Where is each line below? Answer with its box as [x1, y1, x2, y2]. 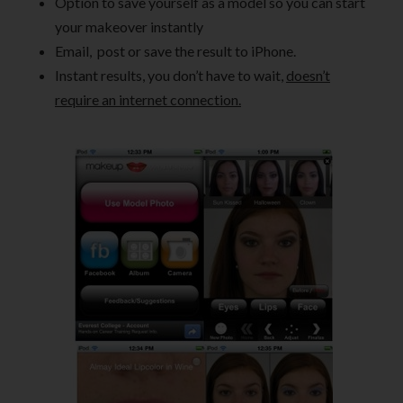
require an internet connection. [55, 90, 241, 108]
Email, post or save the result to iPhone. [55, 41, 296, 59]
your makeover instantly [55, 17, 203, 35]
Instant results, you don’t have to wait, [55, 66, 286, 84]
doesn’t [286, 66, 330, 84]
